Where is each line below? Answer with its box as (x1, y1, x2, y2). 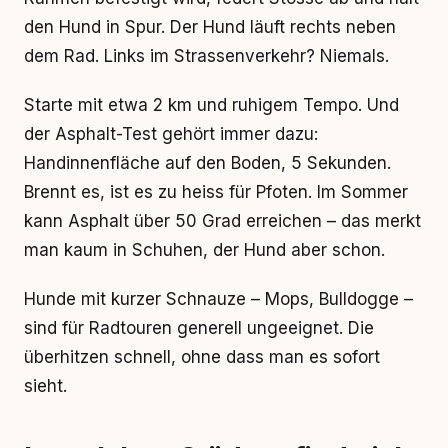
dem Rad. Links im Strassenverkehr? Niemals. (24, 46, 389, 66)
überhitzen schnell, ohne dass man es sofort (24, 347, 380, 367)
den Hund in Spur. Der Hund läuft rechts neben (24, 17, 396, 37)
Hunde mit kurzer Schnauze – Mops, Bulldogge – (24, 289, 413, 309)
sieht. (24, 376, 67, 396)
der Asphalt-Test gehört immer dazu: (24, 124, 318, 144)
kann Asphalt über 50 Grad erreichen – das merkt (24, 211, 421, 231)
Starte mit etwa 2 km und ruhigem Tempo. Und (24, 95, 399, 115)
